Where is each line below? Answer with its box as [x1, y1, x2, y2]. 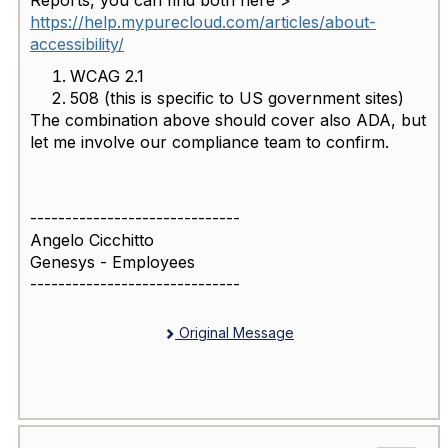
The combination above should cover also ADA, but [30, 109, 426, 130]
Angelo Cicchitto [30, 229, 154, 250]
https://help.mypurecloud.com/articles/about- [30, 11, 376, 32]
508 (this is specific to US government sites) [70, 87, 404, 108]
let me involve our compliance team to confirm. [30, 131, 389, 152]
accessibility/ [30, 33, 124, 54]
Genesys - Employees [30, 251, 195, 272]
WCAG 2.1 [70, 65, 144, 86]
